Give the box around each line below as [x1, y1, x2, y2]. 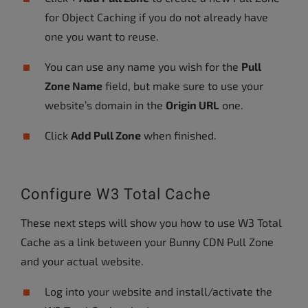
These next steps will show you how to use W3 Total [21, 216, 282, 229]
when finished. [141, 129, 217, 142]
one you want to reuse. [45, 30, 159, 43]
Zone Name [45, 79, 102, 92]
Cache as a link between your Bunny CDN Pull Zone [21, 235, 274, 248]
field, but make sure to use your [102, 79, 263, 92]
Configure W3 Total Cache [21, 186, 211, 203]
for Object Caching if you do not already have [45, 10, 268, 23]
